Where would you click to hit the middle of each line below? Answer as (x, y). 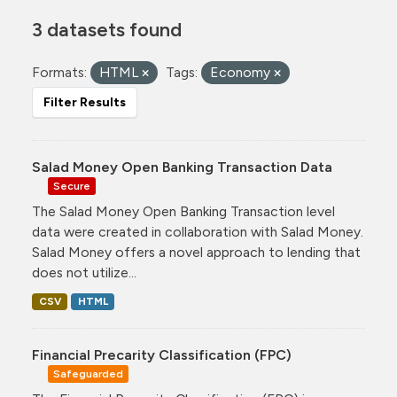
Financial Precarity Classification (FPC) (162, 355)
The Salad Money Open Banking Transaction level (183, 211)
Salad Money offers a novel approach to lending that (196, 252)
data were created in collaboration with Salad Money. (198, 232)
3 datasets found (107, 29)
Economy (242, 72)
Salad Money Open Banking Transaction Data (182, 167)
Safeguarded (88, 374)
